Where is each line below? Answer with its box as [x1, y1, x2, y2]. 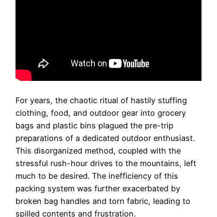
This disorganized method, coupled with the [15, 145, 181, 155]
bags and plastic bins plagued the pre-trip [15, 120, 173, 130]
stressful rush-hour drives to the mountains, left [15, 158, 196, 168]
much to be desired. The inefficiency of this [15, 170, 178, 181]
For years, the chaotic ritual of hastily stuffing [15, 95, 187, 105]
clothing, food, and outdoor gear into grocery [15, 108, 186, 118]
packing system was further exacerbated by [15, 183, 180, 193]
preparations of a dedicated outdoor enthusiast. [15, 133, 195, 143]
